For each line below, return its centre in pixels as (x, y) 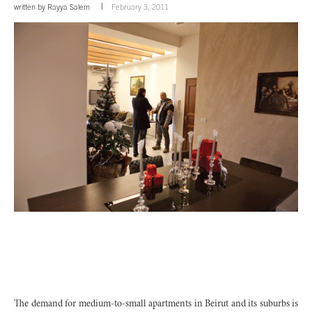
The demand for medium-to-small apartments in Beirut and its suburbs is (156, 304)
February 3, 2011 (140, 7)
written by (31, 7)
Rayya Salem (69, 7)
